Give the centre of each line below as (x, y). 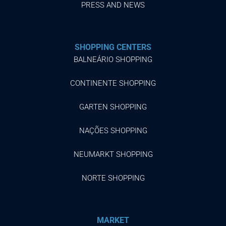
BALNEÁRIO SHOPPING (113, 59)
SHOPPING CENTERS (113, 47)
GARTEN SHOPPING (113, 107)
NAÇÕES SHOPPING (113, 130)
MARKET (113, 220)
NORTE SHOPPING (113, 178)
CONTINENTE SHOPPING (113, 83)
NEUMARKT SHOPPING (113, 154)
